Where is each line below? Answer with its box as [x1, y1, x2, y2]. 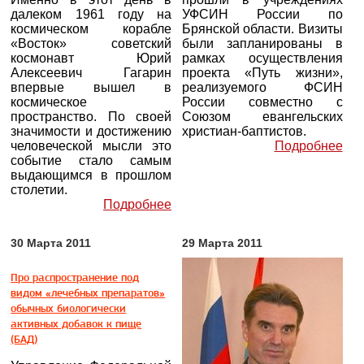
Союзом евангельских [181, 110, 343, 123]
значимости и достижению [11, 124, 172, 138]
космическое [11, 95, 88, 109]
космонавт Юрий [11, 51, 172, 65]
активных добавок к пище [11, 317, 142, 330]
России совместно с [181, 95, 343, 109]
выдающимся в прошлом [11, 168, 172, 182]
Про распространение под [11, 271, 140, 284]
